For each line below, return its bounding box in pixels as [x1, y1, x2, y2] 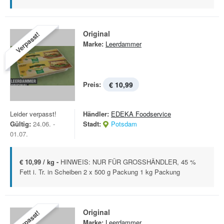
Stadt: [83, 119, 101, 128]
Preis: [83, 79, 101, 89]
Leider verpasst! [10, 109, 56, 118]
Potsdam [111, 119, 137, 128]
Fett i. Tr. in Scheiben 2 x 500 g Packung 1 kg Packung [19, 167, 180, 176]
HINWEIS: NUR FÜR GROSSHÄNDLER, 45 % [60, 157, 196, 166]
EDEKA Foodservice [111, 109, 171, 118]
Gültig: [10, 119, 31, 128]
